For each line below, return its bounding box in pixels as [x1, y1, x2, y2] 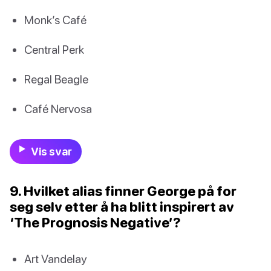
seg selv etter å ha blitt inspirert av [10, 198, 234, 215]
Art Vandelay [24, 252, 87, 266]
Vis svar [30, 145, 72, 158]
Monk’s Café [24, 12, 87, 27]
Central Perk [24, 42, 84, 56]
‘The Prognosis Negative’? [10, 214, 181, 231]
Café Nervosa [24, 102, 92, 116]
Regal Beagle [24, 71, 88, 86]
